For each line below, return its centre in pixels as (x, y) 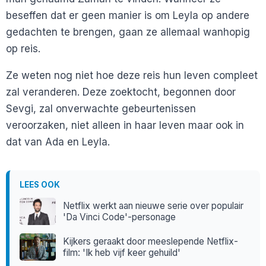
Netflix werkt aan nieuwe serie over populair (153, 206)
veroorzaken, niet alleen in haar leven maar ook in (125, 126)
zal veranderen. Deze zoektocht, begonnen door (121, 92)
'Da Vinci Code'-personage (120, 217)
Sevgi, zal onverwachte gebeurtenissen (101, 109)
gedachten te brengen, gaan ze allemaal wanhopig (128, 32)
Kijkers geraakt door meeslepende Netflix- (151, 242)
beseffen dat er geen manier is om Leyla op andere (128, 16)
